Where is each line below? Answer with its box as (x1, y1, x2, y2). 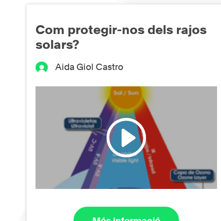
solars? (36, 37, 79, 52)
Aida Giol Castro (55, 62, 124, 73)
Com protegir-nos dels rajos (36, 22, 207, 37)
